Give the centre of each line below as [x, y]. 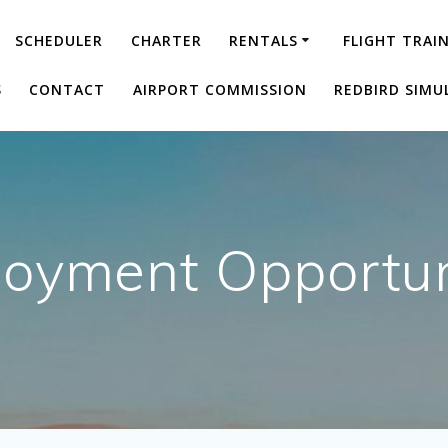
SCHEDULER [59, 40]
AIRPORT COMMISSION [219, 89]
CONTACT [67, 89]
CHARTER [166, 40]
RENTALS [263, 40]
